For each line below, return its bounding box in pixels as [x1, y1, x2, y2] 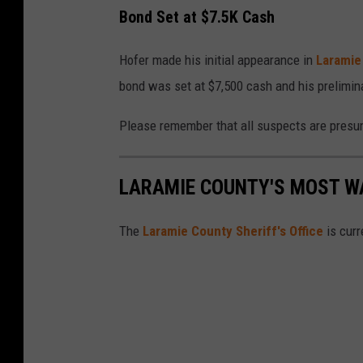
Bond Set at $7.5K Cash [119, 8, 275, 28]
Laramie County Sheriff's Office [143, 222, 323, 239]
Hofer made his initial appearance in [119, 52, 316, 69]
